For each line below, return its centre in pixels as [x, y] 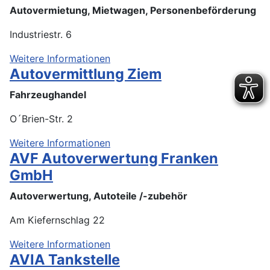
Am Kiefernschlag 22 [57, 220]
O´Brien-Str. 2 [41, 118]
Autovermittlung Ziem [86, 74]
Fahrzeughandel [48, 94]
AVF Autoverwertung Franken [114, 158]
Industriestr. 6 [41, 34]
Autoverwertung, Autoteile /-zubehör [99, 196]
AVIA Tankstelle [65, 259]
